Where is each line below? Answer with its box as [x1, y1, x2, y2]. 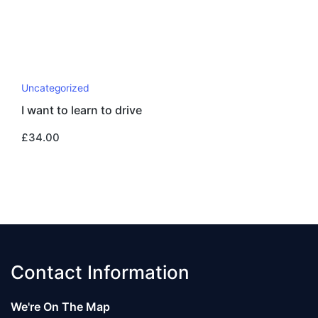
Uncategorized [21, 82, 89, 94]
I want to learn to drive [21, 104, 142, 118]
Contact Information [11, 261, 190, 283]
